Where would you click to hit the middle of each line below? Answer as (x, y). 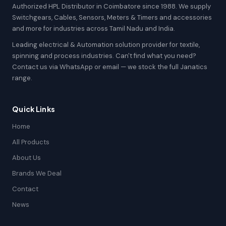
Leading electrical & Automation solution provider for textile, (106, 45)
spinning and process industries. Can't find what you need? (104, 56)
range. (22, 78)
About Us (26, 158)
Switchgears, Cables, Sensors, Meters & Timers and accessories (112, 17)
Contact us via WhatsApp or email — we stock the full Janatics (110, 67)
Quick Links (34, 109)
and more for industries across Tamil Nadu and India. (94, 29)
